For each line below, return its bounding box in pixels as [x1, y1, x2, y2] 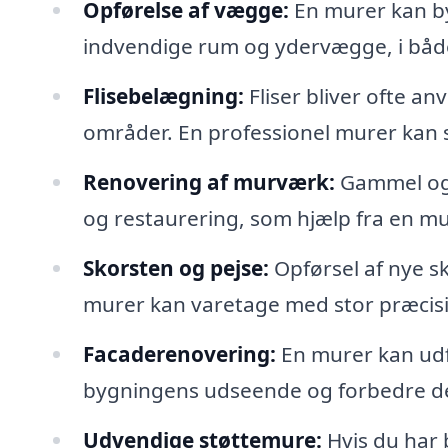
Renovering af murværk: [82, 167, 335, 196]
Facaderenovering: [82, 339, 276, 368]
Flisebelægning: [82, 82, 244, 111]
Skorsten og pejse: [82, 253, 269, 282]
